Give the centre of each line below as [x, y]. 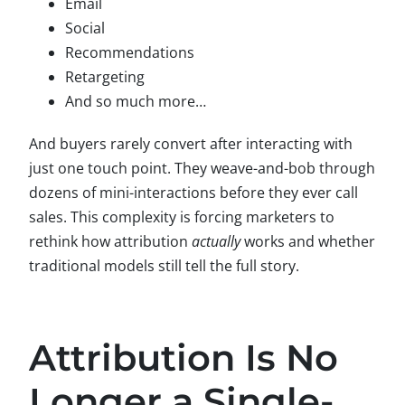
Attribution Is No [184, 358]
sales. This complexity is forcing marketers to [182, 217]
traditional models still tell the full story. [164, 266]
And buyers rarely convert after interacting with [191, 144]
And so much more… [136, 101]
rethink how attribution [110, 241]
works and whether [308, 241]
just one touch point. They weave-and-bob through [202, 168]
